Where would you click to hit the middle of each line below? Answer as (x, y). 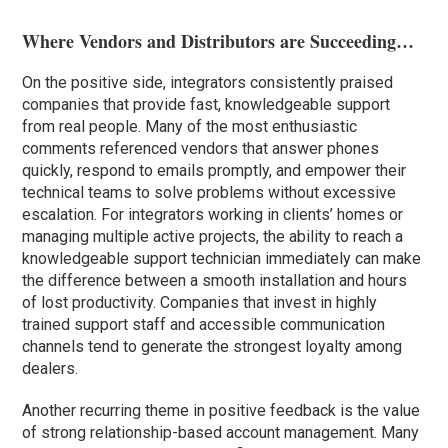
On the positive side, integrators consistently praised (208, 82)
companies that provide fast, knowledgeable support (206, 104)
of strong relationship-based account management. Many (221, 432)
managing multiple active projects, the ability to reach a (213, 236)
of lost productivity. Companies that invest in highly (200, 302)
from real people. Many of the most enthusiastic (190, 126)
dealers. (50, 368)
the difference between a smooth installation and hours (215, 280)
